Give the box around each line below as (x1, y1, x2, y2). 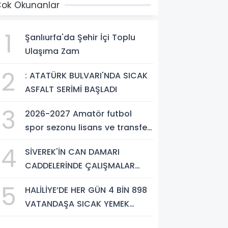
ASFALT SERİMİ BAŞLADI (25, 83, 118, 96)
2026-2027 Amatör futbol (25, 108, 132, 120)
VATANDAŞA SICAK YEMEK (25, 198, 130, 210)
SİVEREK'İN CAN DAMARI (25, 146, 120, 158)
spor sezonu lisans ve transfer (25, 122, 151, 134)
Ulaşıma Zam (25, 45, 80, 58)
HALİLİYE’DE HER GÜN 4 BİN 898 (25, 184, 148, 196)
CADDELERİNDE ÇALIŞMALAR (25, 160, 135, 172)
